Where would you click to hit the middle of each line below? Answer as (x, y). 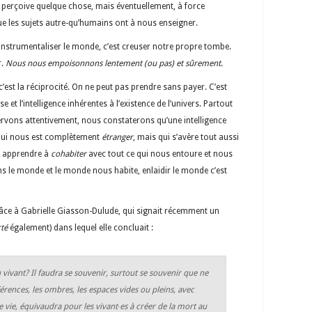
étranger (117, 137)
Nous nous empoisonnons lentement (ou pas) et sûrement (113, 63)
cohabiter (70, 154)
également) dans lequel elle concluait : (80, 227)
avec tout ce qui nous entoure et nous (161, 154)
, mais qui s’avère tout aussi (186, 137)
